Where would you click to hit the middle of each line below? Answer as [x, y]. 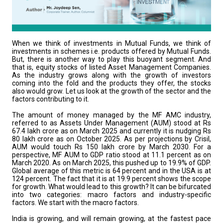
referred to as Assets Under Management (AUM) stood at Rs [111, 123]
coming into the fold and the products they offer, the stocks [111, 83]
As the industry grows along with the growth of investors [111, 75]
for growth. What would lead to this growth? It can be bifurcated [111, 186]
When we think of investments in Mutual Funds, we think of [111, 43]
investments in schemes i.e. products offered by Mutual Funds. [111, 51]
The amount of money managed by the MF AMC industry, [111, 115]
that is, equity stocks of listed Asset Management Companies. [111, 67]
